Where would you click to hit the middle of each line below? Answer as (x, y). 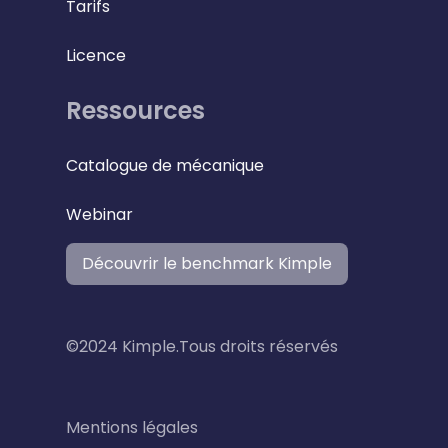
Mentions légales (132, 427)
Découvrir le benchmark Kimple (207, 264)
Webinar (99, 215)
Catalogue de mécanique (165, 166)
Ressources (135, 111)
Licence (96, 56)
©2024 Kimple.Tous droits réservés (202, 346)
